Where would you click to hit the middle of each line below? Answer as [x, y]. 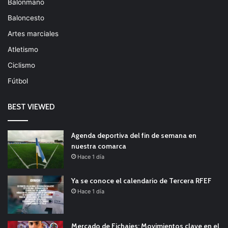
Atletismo [23, 49]
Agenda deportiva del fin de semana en [134, 135]
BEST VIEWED [31, 107]
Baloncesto [26, 18]
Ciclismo [21, 65]
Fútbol [18, 81]
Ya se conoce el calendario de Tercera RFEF [141, 180]
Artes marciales [33, 33]
